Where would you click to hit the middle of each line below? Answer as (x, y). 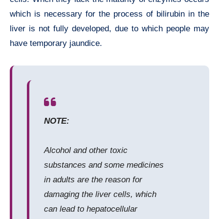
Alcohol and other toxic (86, 151)
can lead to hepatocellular (91, 209)
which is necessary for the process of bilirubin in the (109, 14)
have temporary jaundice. (56, 44)
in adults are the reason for (93, 180)
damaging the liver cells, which (100, 195)
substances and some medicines (104, 165)
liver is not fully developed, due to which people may (109, 29)
